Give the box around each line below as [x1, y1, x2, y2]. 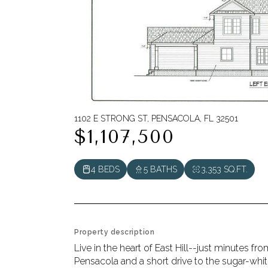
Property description [74, 228, 154, 236]
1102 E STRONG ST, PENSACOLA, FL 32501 [74, 114, 238, 123]
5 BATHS [144, 165, 177, 174]
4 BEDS [91, 165, 120, 174]
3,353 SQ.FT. [201, 165, 248, 174]
